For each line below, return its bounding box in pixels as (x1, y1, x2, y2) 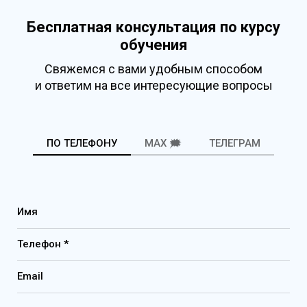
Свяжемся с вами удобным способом (45, 62, 262, 77)
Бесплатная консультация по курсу (27, 19, 280, 36)
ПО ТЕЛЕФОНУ (47, 137, 117, 150)
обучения (119, 36, 188, 54)
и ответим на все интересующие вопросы (34, 78, 273, 93)
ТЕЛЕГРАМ (209, 137, 260, 150)
